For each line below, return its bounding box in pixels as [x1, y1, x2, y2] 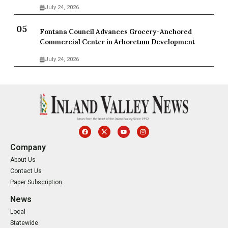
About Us [10, 156, 36, 163]
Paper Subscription [10, 178, 62, 186]
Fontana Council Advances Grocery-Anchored [40, 27, 192, 37]
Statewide [10, 219, 38, 226]
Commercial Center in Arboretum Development [40, 38, 195, 47]
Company [10, 142, 46, 152]
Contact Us [10, 167, 42, 175]
